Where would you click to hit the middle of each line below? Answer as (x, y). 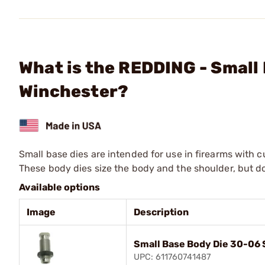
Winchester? (74, 91)
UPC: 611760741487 (172, 257)
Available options (59, 187)
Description (161, 212)
